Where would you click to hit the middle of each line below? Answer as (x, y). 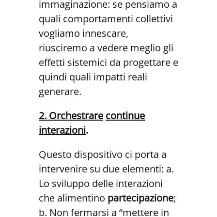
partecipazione (140, 198)
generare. (60, 92)
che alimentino (73, 198)
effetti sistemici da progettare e (108, 62)
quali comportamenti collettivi (106, 19)
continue (125, 116)
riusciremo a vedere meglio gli (106, 48)
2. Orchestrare (71, 116)
